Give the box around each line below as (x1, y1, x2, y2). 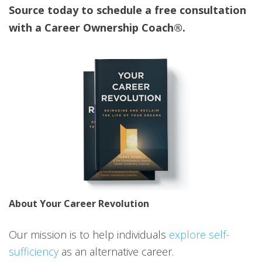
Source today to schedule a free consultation (9, 2, 246, 17)
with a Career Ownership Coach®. (9, 20, 185, 35)
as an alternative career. (58, 244, 174, 259)
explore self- (169, 227, 229, 242)
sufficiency (9, 244, 58, 259)
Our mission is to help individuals (9, 227, 169, 242)
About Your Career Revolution (9, 197, 149, 211)
